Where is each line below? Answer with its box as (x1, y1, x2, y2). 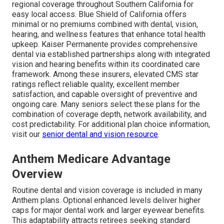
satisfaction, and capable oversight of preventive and (12, 89, 197, 99)
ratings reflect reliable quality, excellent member (12, 79, 179, 89)
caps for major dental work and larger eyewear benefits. (12, 205, 205, 215)
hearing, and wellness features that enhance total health (12, 29, 205, 39)
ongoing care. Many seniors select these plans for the (12, 99, 200, 109)
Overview (12, 166, 62, 181)
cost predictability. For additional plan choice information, (12, 119, 210, 129)
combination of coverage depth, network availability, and (12, 109, 206, 119)
